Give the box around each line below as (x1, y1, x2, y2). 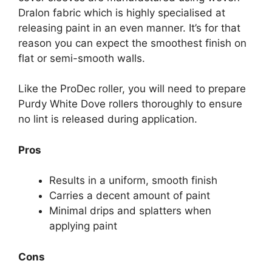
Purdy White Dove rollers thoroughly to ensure (18, 98, 242, 110)
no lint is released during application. (18, 113, 197, 126)
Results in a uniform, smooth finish (49, 174, 217, 187)
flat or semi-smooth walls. (18, 52, 145, 64)
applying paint (49, 220, 117, 233)
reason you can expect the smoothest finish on (18, 36, 246, 49)
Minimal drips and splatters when (49, 205, 211, 217)
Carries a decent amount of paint (49, 189, 210, 202)
